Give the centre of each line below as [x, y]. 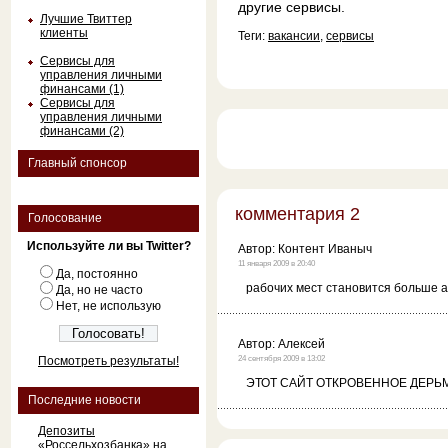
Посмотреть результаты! [108, 361]
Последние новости [84, 400]
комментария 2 [297, 214]
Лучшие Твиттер [86, 19]
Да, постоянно [97, 274]
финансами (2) [82, 131]
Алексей [301, 344]
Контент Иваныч [325, 249]
